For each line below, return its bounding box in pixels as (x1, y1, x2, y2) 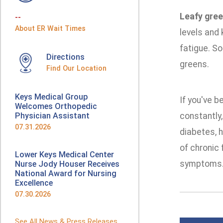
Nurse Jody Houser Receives (15, 159, 119, 169)
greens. (179, 59, 209, 69)
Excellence (15, 178, 53, 188)
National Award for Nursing (15, 169, 116, 178)
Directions (46, 52, 85, 62)
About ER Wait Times (15, 24, 86, 32)
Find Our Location (46, 64, 107, 72)
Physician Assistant (15, 111, 90, 120)
